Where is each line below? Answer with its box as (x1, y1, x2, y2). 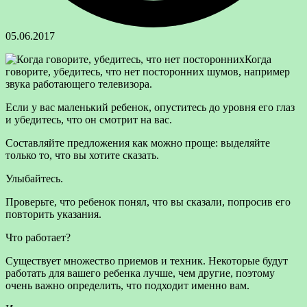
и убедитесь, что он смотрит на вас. (5, 113, 172, 125)
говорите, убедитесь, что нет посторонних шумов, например (5, 65, 290, 77)
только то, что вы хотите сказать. (5, 149, 159, 161)
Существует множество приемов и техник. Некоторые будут (5, 254, 288, 267)
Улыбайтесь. (5, 172, 63, 184)
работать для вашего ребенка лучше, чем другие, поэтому (5, 267, 275, 279)
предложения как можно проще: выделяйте (64, 136, 270, 149)
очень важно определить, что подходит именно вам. (5, 279, 249, 291)
